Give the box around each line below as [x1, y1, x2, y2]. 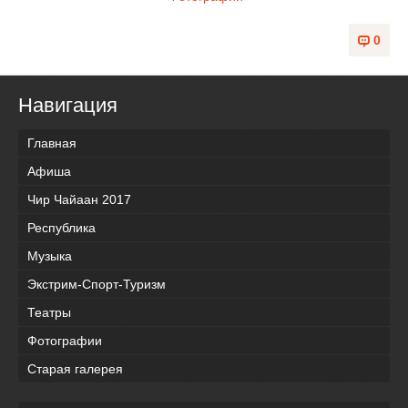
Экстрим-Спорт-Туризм [27, 277, 166, 292]
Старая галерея [27, 362, 123, 377]
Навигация [18, 94, 117, 117]
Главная [27, 136, 76, 151]
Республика [27, 220, 96, 236]
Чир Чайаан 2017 [27, 192, 131, 208]
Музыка [27, 249, 72, 264]
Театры [27, 305, 71, 321]
